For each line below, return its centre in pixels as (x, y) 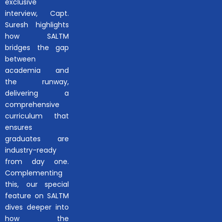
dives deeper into (37, 207)
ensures (19, 127)
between (20, 59)
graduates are (37, 139)
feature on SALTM (37, 195)
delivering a (37, 93)
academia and (37, 70)
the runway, (37, 82)
